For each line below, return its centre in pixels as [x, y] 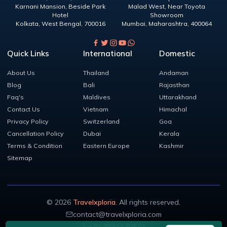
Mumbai [134, 23]
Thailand [96, 72]
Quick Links [28, 53]
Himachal [173, 109]
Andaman [174, 72]
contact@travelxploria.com [117, 215]
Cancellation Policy [35, 133]
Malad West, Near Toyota [167, 6]
